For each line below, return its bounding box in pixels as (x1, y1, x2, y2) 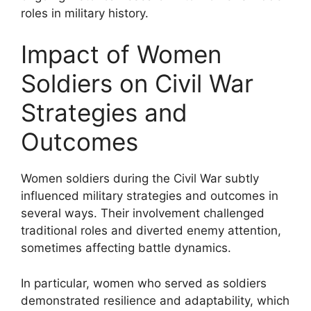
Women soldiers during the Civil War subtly (21, 171, 259, 185)
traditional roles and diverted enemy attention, (21, 224, 281, 237)
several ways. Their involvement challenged (21, 206, 264, 220)
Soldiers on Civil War (21, 69, 253, 98)
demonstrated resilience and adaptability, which (21, 293, 289, 308)
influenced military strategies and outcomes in (21, 189, 278, 203)
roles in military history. (21, 6, 149, 20)
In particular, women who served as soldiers (21, 276, 267, 290)
